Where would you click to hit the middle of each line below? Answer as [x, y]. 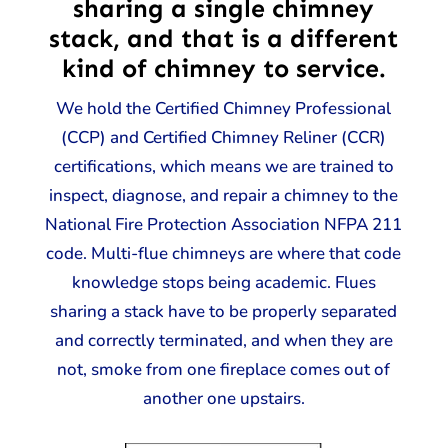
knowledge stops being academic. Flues [223, 282]
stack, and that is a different [224, 39]
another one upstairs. [223, 398]
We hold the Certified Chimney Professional [224, 108]
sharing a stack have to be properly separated [224, 311]
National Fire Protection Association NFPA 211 [224, 224]
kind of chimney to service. [223, 69]
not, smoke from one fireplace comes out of [224, 369]
